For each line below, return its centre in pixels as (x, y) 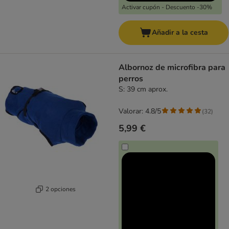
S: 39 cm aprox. (143, 89)
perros (131, 79)
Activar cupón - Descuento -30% (167, 7)
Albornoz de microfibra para (172, 68)
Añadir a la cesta (180, 33)
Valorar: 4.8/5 (140, 111)
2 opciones (61, 189)
